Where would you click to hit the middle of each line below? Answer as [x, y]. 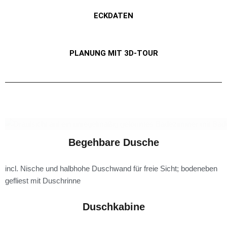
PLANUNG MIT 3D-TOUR [113, 53]
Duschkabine [113, 207]
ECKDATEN [113, 16]
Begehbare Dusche [113, 142]
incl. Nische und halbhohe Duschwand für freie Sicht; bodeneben [111, 168]
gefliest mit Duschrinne [43, 181]
